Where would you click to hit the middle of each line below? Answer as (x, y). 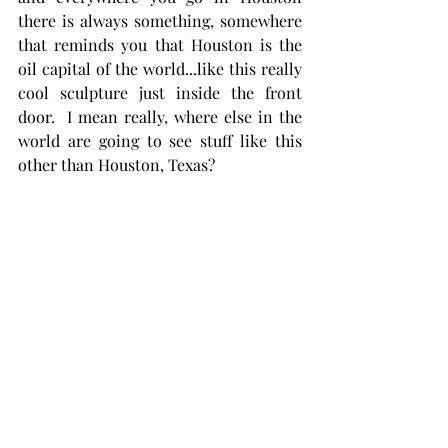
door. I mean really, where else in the (160, 116)
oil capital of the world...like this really (160, 68)
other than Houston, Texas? (122, 164)
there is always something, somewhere (160, 20)
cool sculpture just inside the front (160, 92)
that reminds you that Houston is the (160, 44)
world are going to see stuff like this (160, 140)
